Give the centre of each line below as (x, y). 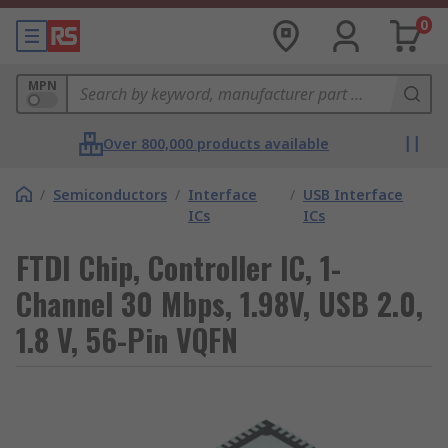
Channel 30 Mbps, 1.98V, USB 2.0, (219, 303)
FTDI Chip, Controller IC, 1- (178, 267)
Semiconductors (110, 194)
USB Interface (353, 194)
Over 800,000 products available (216, 143)
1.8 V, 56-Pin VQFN (127, 339)
